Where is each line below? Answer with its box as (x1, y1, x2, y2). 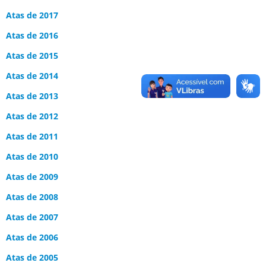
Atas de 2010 (6, 151, 58, 162)
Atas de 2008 (6, 191, 58, 202)
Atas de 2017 (6, 9, 58, 21)
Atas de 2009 (6, 171, 58, 182)
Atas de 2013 (6, 90, 58, 102)
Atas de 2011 (6, 131, 58, 142)
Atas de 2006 (6, 232, 58, 243)
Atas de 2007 (6, 211, 58, 223)
